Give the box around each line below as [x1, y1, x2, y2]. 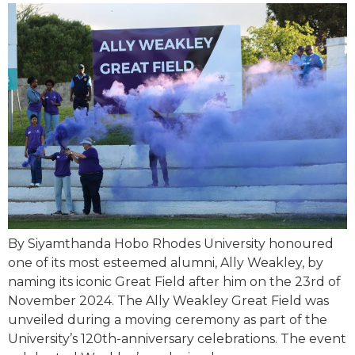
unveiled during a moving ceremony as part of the [8, 312, 327, 328]
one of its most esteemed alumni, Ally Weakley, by [8, 255, 323, 271]
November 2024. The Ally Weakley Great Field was [8, 293, 329, 309]
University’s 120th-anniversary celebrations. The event [8, 331, 346, 347]
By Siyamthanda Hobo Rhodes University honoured [8, 236, 334, 252]
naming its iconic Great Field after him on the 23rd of [8, 274, 341, 290]
